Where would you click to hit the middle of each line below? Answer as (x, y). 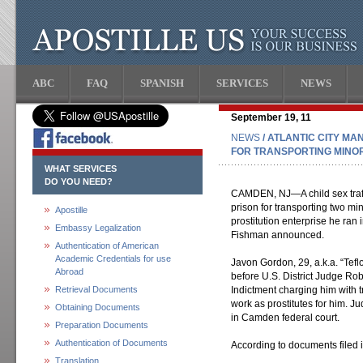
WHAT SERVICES (81, 169)
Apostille (71, 210)
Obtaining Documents (98, 307)
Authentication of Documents (111, 343)
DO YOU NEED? (79, 181)
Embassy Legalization (98, 228)
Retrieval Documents (96, 289)
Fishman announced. (278, 235)
